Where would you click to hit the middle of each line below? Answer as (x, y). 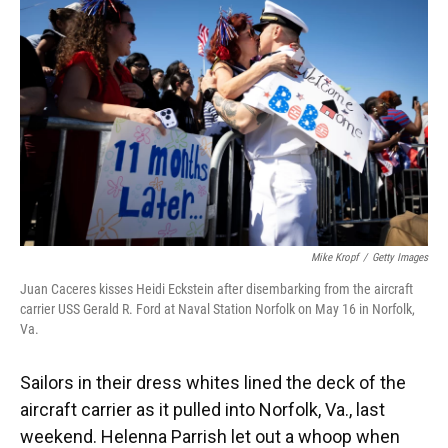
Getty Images (400, 257)
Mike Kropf (334, 257)
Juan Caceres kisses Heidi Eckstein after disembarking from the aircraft (216, 289)
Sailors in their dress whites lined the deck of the (213, 382)
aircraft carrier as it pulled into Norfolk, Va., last (202, 409)
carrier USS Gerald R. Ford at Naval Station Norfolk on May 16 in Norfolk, (217, 309)
